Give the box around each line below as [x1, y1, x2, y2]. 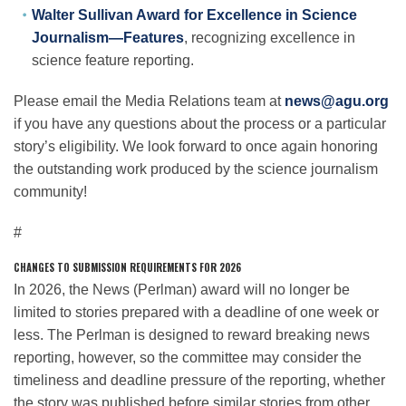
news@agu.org [285, 92, 389, 109]
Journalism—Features [32, 29, 184, 45]
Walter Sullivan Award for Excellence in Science [32, 6, 357, 23]
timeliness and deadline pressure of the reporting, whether [14, 372, 385, 389]
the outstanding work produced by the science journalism [14, 160, 378, 177]
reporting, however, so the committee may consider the [14, 350, 362, 366]
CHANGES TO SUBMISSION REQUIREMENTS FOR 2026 [14, 259, 241, 275]
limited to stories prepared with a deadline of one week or [14, 304, 379, 321]
